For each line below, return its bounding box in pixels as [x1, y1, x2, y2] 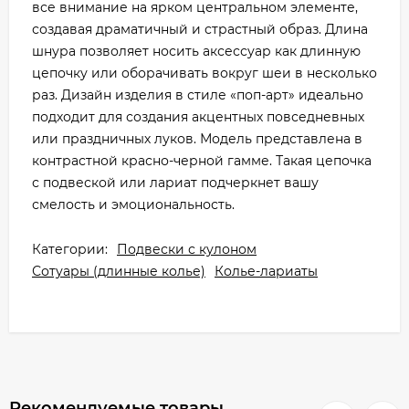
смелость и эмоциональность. [32, 195, 235, 213]
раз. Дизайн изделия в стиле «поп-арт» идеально [32, 86, 363, 103]
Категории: [32, 240, 108, 257]
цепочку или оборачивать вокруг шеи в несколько [32, 64, 377, 81]
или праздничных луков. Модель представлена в [32, 130, 362, 147]
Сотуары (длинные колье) [32, 262, 205, 279]
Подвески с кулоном [117, 240, 257, 257]
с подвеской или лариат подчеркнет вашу [32, 173, 319, 191]
